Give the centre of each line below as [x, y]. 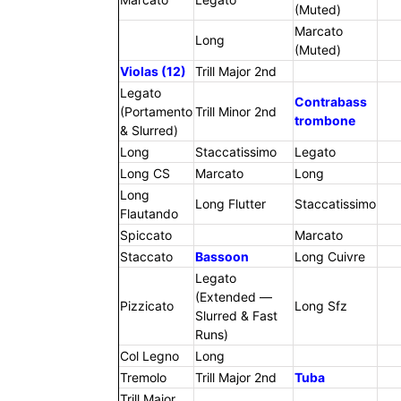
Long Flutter [230, 204]
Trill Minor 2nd [235, 112]
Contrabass [330, 102]
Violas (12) [153, 72]
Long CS [145, 174]
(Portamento [156, 112]
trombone [324, 121]
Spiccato [145, 235]
